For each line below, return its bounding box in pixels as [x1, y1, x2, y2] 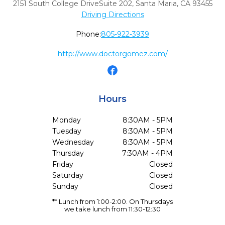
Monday [52, 116, 81, 125]
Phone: [76, 30, 101, 39]
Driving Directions [81, 10, 144, 19]
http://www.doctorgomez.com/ [57, 49, 168, 58]
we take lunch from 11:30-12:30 [64, 205, 161, 213]
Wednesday [52, 138, 94, 147]
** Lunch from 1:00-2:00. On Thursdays [52, 197, 173, 205]
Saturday [52, 171, 83, 180]
